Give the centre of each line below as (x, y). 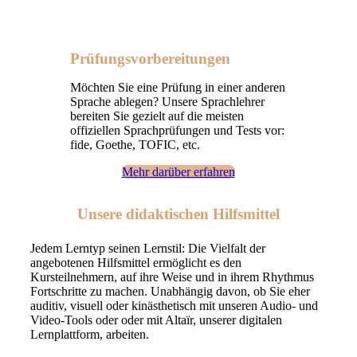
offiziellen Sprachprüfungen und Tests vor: (177, 131)
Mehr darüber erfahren (178, 172)
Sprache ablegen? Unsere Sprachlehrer (167, 102)
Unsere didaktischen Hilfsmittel (178, 214)
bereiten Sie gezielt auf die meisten (157, 116)
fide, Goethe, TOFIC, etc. (135, 145)
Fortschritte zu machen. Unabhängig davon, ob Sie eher (170, 292)
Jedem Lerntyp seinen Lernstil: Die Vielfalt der (148, 249)
